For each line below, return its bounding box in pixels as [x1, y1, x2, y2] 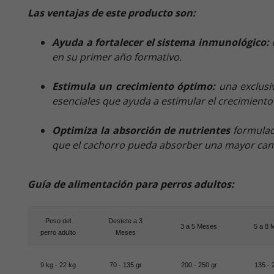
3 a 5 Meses [180, 222, 217, 230]
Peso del [45, 217, 71, 224]
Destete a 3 [108, 217, 143, 224]
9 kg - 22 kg [40, 261, 76, 268]
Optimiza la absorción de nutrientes [52, 123, 231, 137]
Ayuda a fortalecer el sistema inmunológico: [52, 35, 272, 49]
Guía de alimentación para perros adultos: [28, 177, 234, 191]
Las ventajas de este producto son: [28, 6, 196, 20]
